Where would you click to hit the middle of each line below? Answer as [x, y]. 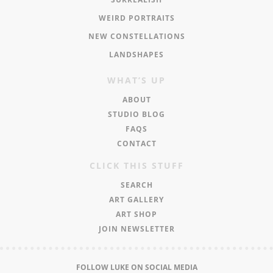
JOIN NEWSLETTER [136, 229]
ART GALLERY [136, 200]
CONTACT [136, 144]
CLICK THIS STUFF [136, 166]
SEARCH [136, 185]
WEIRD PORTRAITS [136, 18]
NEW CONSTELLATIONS [136, 37]
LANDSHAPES [136, 55]
